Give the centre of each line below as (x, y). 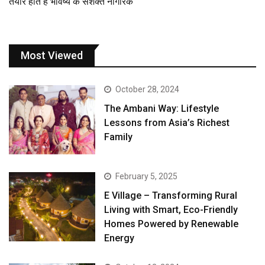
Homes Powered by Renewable (172, 224)
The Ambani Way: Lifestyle (162, 108)
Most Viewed (52, 55)
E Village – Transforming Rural (171, 195)
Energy (119, 238)
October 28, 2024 (148, 89)
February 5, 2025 (147, 176)
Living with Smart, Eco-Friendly (171, 209)
